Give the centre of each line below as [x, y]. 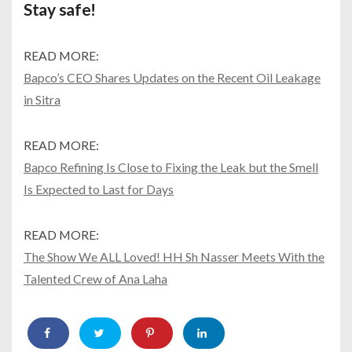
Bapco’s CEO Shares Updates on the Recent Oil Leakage [172, 78]
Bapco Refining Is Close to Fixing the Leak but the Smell [171, 167]
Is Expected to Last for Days [99, 189]
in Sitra [42, 100]
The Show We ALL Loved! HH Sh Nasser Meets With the [174, 257]
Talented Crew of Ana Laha [95, 279]
